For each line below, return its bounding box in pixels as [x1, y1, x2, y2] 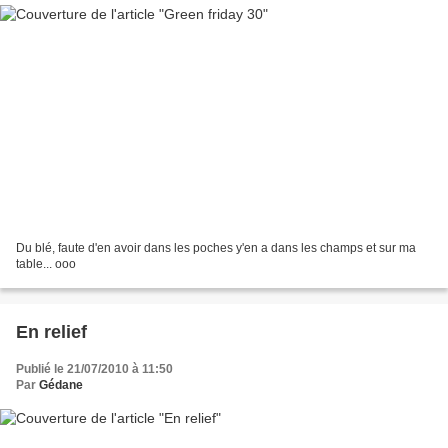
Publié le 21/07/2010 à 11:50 [16, 362, 173, 377]
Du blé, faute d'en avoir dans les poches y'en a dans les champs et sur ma [16, 241, 416, 256]
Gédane [39, 378, 83, 393]
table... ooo [16, 257, 76, 272]
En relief [16, 322, 87, 343]
